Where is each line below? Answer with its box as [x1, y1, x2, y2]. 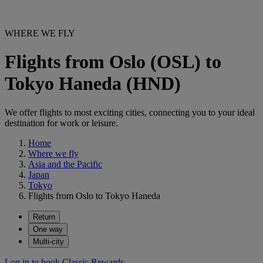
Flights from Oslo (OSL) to [5, 51, 221, 73]
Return [33, 212, 55, 221]
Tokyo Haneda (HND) [5, 73, 181, 95]
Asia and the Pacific [28, 159, 102, 169]
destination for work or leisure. [5, 117, 118, 128]
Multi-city [33, 237, 64, 246]
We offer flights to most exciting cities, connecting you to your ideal [5, 107, 255, 117]
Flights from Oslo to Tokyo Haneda [28, 190, 160, 201]
